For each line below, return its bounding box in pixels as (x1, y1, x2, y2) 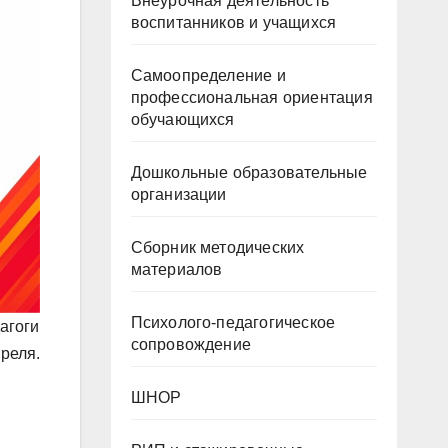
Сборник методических (130, 239, 305, 256)
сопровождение (130, 336, 252, 353)
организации (130, 186, 227, 203)
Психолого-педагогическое (130, 314, 336, 331)
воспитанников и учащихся (130, 14, 337, 31)
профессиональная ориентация (130, 89, 373, 106)
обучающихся (130, 111, 235, 128)
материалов (130, 261, 223, 278)
